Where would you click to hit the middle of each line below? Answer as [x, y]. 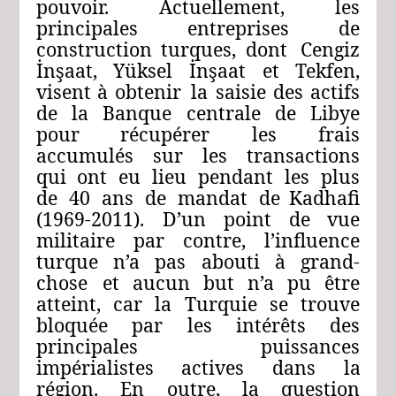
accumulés [84, 156]
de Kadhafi [309, 198]
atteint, [68, 304]
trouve [331, 304]
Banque [137, 113]
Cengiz [331, 49]
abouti [230, 262]
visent [63, 92]
